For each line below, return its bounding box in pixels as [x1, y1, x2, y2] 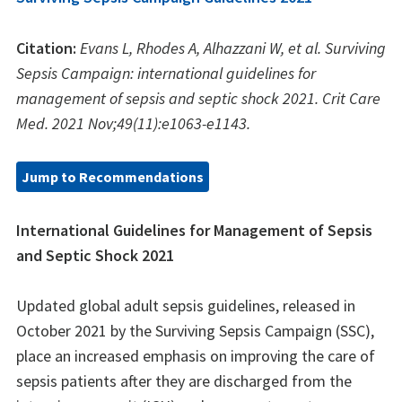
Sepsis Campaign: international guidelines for [16, 62, 316, 83]
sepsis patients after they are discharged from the [16, 371, 352, 392]
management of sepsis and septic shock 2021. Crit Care [16, 87, 380, 109]
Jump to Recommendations [21, 168, 204, 187]
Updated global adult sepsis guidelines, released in [16, 295, 355, 317]
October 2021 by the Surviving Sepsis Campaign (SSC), [16, 320, 374, 342]
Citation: [16, 37, 76, 58]
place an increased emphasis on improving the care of [16, 345, 375, 367]
